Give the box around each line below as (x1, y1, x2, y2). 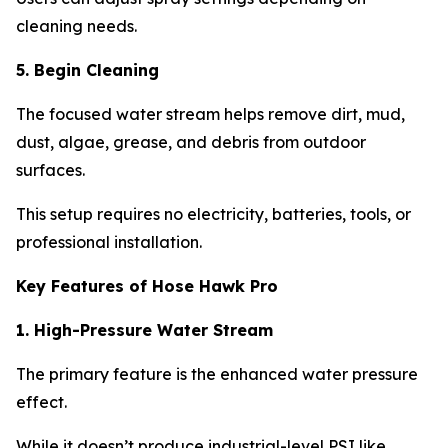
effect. (16, 391, 67, 412)
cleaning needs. (16, 15, 137, 36)
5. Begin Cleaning (16, 59, 159, 80)
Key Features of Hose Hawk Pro (16, 275, 278, 296)
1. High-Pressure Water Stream (16, 319, 273, 340)
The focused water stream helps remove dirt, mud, (16, 103, 405, 124)
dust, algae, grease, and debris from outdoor (16, 131, 366, 152)
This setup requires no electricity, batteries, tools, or (16, 203, 411, 224)
